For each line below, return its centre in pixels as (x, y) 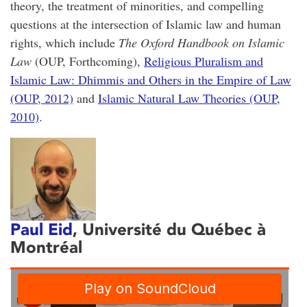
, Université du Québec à (169, 229)
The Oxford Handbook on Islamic (201, 42)
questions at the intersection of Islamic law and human (146, 24)
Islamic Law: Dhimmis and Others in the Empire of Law (151, 79)
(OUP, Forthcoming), (88, 61)
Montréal (46, 247)
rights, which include (64, 42)
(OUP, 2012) (42, 98)
